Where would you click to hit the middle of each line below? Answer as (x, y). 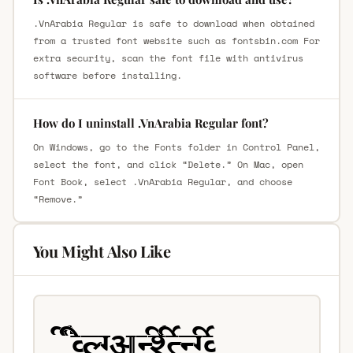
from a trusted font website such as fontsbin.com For (176, 40)
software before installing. (107, 75)
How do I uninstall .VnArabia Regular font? (150, 123)
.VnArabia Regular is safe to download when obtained (173, 23)
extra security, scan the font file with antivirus (168, 58)
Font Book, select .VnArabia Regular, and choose (162, 181)
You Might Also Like (102, 251)
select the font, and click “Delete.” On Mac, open (168, 164)
